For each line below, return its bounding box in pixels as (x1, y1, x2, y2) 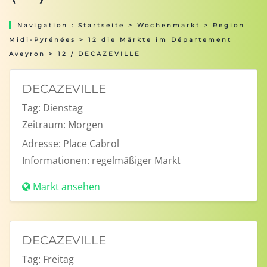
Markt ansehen (33, 180, 100, 193)
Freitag (43, 253, 74, 266)
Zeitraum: (22, 118, 66, 131)
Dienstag (43, 101, 83, 114)
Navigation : (17, 21, 78, 29)
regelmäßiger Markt (92, 154, 181, 167)
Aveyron (9, 50, 45, 58)
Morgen (68, 118, 103, 131)
